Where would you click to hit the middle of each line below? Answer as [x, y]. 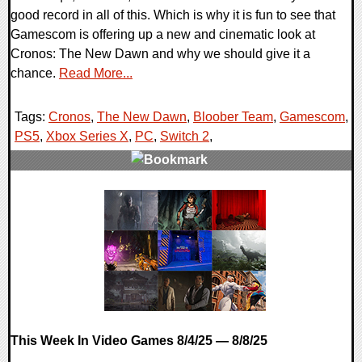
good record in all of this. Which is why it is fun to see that [173, 15]
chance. [35, 74]
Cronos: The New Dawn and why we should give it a [160, 54]
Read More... [96, 74]
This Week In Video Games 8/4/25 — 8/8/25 [139, 341]
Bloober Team [233, 117]
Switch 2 [185, 137]
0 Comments [57, 199]
